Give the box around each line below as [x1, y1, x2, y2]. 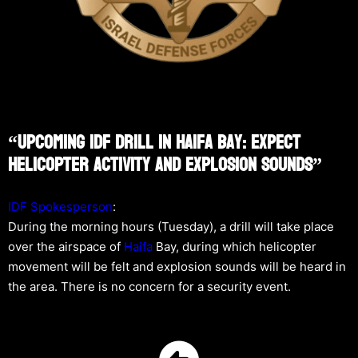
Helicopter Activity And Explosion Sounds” [8, 147, 322, 182]
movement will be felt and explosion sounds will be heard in [8, 258, 346, 274]
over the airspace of [8, 238, 124, 254]
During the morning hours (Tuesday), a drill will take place [8, 218, 334, 234]
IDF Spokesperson [8, 198, 113, 214]
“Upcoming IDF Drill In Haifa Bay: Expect [8, 125, 300, 160]
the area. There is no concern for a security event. [8, 278, 291, 294]
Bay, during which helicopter [153, 238, 316, 254]
